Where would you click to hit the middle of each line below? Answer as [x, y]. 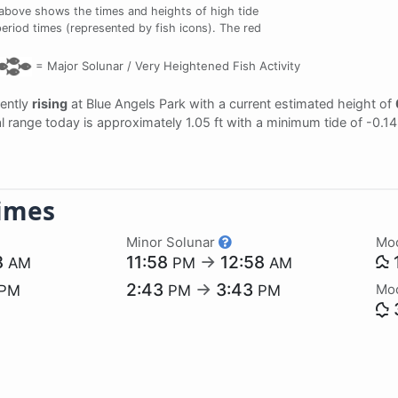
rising [50, 103]
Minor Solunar [173, 242]
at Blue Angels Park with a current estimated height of [231, 103]
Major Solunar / [89, 65]
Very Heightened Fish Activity [215, 65]
